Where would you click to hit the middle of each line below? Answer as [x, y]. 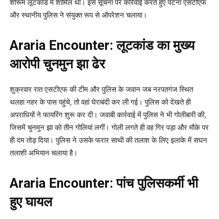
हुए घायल [31, 202]
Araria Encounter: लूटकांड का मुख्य [102, 46]
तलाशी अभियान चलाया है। [44, 153]
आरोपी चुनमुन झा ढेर [57, 64]
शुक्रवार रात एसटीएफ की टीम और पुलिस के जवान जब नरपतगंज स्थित [101, 89]
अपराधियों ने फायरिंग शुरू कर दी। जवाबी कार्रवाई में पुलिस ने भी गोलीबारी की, [108, 115]
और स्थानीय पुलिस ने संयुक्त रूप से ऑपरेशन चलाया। [78, 15]
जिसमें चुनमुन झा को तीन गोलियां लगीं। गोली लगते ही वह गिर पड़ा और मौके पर [109, 128]
